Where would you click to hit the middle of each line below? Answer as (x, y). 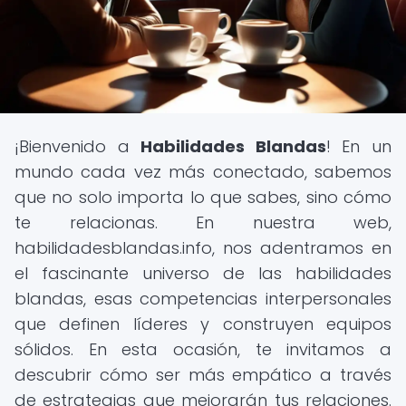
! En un (359, 146)
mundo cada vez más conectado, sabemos (203, 172)
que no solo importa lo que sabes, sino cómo (203, 197)
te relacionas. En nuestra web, (203, 222)
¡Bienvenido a (78, 146)
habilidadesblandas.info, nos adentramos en (203, 248)
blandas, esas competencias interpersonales (203, 299)
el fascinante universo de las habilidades (203, 273)
